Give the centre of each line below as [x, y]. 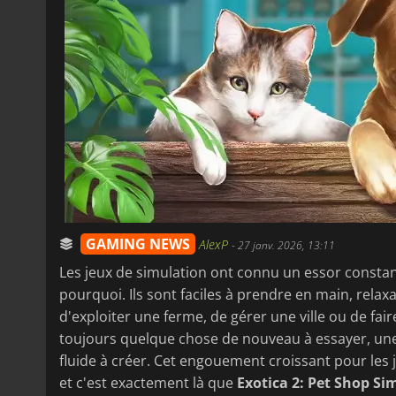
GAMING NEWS [138, 244]
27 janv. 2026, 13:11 [286, 245]
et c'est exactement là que [148, 382]
